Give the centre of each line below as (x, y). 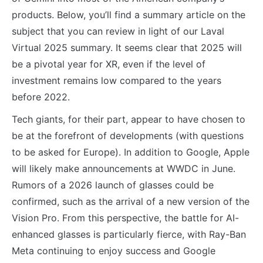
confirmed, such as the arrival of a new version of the (131, 201)
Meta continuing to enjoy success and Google (114, 251)
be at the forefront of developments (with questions (128, 136)
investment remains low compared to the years (117, 80)
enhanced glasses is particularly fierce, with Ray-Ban (129, 234)
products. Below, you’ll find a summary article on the (129, 15)
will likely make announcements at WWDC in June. (124, 168)
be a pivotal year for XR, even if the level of (109, 64)
